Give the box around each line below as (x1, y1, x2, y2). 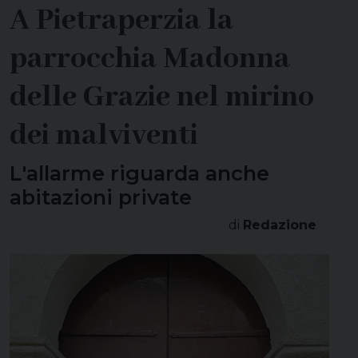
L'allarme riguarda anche (10, 160, 269, 185)
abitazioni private (10, 184, 192, 209)
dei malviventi (10, 116, 198, 155)
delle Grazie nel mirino (10, 78, 314, 117)
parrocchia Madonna (10, 39, 290, 78)
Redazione (243, 217, 316, 233)
